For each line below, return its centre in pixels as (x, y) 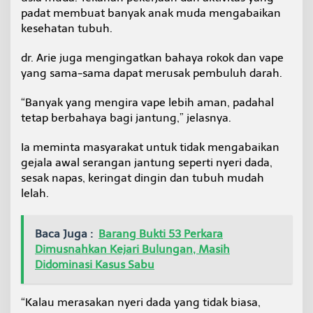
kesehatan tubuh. (67, 29)
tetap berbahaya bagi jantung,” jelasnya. (126, 118)
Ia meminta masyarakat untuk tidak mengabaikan (150, 147)
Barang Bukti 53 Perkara (161, 234)
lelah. (35, 194)
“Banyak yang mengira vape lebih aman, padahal (147, 103)
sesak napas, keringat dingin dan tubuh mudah (143, 178)
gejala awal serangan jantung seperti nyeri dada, (147, 163)
